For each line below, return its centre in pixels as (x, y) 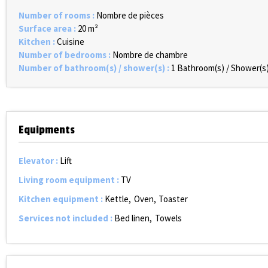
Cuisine (71, 42)
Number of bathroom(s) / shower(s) (93, 68)
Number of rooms (55, 15)
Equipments (47, 130)
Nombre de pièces (130, 15)
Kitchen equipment (60, 199)
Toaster (173, 199)
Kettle (117, 199)
